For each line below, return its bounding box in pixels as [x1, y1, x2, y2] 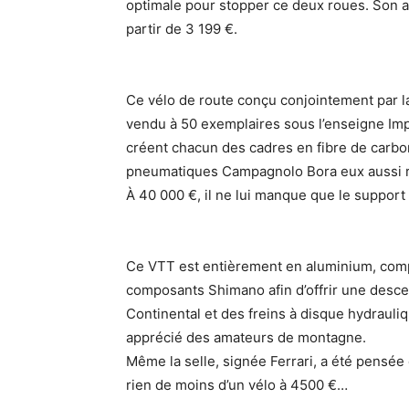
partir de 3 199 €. [126, 20, 237, 37]
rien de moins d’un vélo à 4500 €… [126, 376, 348, 393]
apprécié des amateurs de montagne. [126, 329, 366, 346]
